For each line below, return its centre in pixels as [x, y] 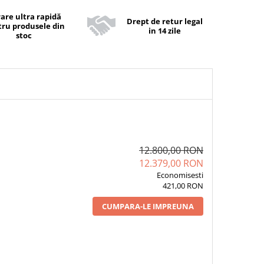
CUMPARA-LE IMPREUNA [148, 206]
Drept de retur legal [164, 21]
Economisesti [180, 175]
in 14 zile [164, 31]
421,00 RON [183, 186]
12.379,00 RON [171, 163]
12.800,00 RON [171, 150]
